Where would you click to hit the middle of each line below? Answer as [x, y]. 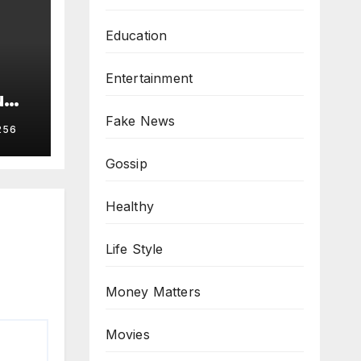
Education [136, 36]
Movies [127, 335]
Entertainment [149, 79]
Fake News [140, 121]
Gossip [126, 164]
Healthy [129, 207]
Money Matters [153, 292]
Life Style [134, 249]
